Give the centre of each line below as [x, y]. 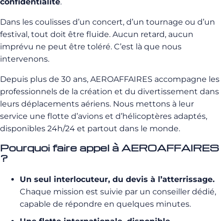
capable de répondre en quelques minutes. [105, 204]
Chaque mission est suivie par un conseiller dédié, [118, 192]
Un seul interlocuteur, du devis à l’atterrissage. [117, 179]
